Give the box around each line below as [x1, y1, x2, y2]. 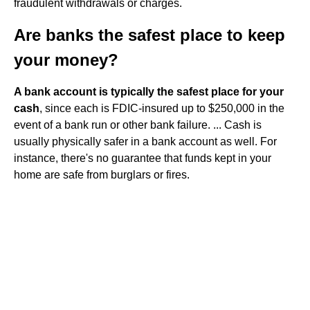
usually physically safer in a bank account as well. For [14, 136, 277, 147]
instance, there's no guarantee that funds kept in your [14, 152, 271, 164]
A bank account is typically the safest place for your [14, 86, 284, 98]
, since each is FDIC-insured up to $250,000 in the [39, 102, 284, 114]
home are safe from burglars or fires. [14, 169, 190, 181]
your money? [14, 51, 118, 69]
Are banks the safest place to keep [14, 26, 285, 44]
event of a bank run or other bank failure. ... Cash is [14, 119, 262, 131]
